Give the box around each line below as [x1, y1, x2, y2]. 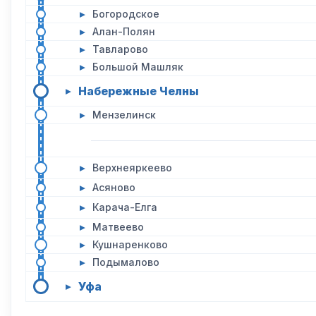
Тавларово [92, 43, 148, 55]
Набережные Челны [78, 84, 199, 98]
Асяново [92, 181, 135, 193]
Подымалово [92, 256, 159, 268]
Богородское [92, 8, 159, 20]
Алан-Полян [92, 25, 155, 37]
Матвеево [92, 221, 144, 233]
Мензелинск [92, 109, 156, 121]
